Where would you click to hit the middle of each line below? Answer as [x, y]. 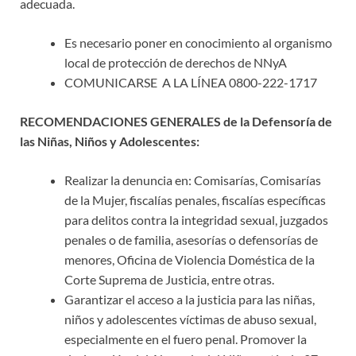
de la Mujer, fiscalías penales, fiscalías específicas [195, 199]
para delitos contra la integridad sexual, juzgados [196, 219]
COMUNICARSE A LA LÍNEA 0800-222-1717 [191, 82]
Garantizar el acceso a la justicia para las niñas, [190, 299]
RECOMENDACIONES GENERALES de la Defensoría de [176, 121]
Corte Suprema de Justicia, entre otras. [169, 279]
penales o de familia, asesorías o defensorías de [191, 239]
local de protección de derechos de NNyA [176, 62]
